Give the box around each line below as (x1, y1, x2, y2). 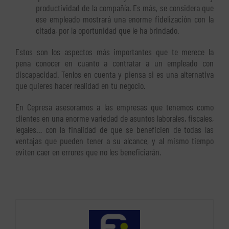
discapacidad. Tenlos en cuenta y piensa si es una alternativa (15, 68, 214, 80)
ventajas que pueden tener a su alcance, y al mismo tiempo (15, 134, 214, 146)
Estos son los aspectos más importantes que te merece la (15, 45, 214, 57)
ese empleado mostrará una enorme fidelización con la (36, 13, 214, 25)
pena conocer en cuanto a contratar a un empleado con (15, 57, 214, 68)
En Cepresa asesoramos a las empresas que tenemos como (15, 101, 214, 112)
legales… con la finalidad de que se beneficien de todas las (15, 123, 214, 135)
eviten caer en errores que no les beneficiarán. (15, 146, 161, 157)
